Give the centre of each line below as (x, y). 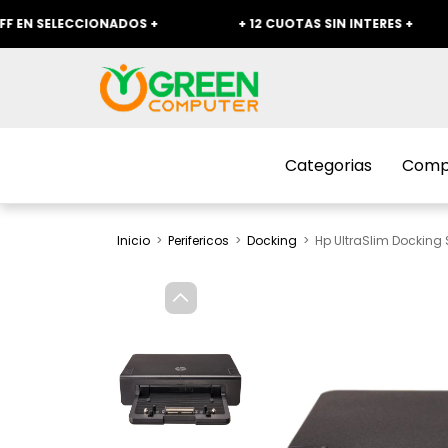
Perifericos (198, 240)
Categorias (328, 165)
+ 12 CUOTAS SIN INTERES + (259, 23)
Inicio (133, 240)
